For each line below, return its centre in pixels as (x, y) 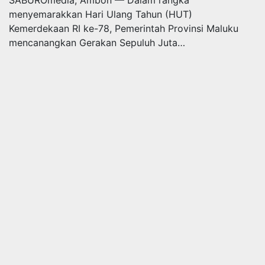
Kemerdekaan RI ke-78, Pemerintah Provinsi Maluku (124, 28)
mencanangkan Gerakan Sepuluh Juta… (97, 43)
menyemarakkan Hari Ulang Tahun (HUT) (101, 14)
